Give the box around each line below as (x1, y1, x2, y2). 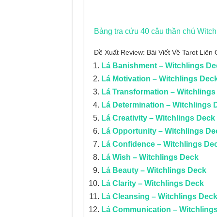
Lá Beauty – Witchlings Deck (101, 166, 206, 174)
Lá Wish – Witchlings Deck (101, 153, 199, 161)
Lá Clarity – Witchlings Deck (101, 179, 204, 187)
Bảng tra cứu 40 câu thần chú (93, 27, 197, 35)
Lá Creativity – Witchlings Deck (101, 114, 215, 122)
